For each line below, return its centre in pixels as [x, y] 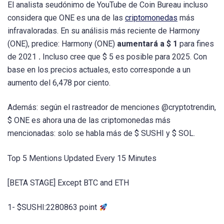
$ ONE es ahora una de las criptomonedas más [89, 120]
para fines [196, 44]
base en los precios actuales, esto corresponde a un [99, 70]
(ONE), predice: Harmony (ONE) [62, 44]
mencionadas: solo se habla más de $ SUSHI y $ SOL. [101, 133]
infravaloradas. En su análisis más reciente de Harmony [104, 31]
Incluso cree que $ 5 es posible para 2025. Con [125, 57]
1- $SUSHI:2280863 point [53, 207]
